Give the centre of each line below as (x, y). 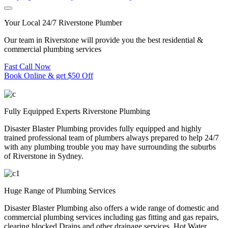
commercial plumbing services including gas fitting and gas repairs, (111, 217)
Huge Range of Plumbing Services (60, 191)
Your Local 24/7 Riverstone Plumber (63, 23)
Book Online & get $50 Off (49, 76)
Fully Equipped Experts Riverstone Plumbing (77, 111)
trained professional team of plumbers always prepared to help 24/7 (111, 138)
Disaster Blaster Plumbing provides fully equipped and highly (103, 129)
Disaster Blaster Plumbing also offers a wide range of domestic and (111, 208)
